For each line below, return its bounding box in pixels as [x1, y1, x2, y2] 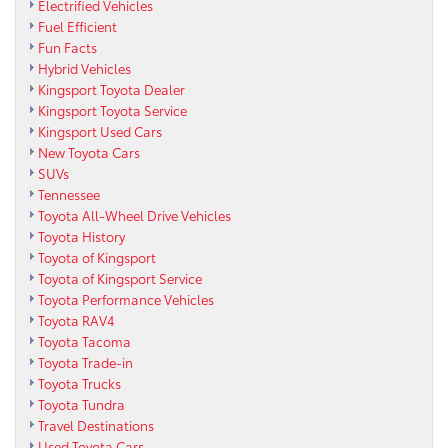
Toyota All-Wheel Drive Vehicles [38, 205, 231, 224]
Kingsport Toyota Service [38, 100, 187, 119]
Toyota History [38, 226, 125, 245]
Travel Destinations [38, 415, 154, 434]
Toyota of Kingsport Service [38, 268, 202, 287]
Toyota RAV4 [38, 310, 115, 329]
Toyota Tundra [38, 394, 125, 413]
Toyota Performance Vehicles [38, 289, 214, 308]
